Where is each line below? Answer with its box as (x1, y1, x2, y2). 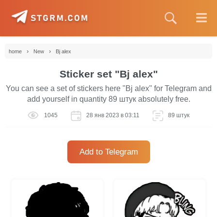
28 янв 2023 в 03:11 (85, 112, 139, 119)
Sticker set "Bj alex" (59, 68, 158, 79)
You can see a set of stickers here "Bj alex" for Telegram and (5, 84, 212, 93)
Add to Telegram (79, 147, 138, 156)
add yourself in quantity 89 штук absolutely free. (27, 95, 190, 103)
